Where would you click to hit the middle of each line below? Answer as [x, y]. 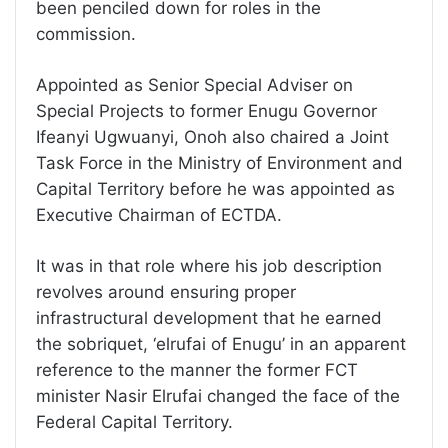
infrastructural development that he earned [209, 318]
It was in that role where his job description [209, 266]
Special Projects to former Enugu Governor [206, 111]
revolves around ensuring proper [166, 292]
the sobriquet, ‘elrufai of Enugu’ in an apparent [221, 344]
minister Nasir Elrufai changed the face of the [218, 396]
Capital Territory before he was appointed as [215, 189]
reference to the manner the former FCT [197, 370]
